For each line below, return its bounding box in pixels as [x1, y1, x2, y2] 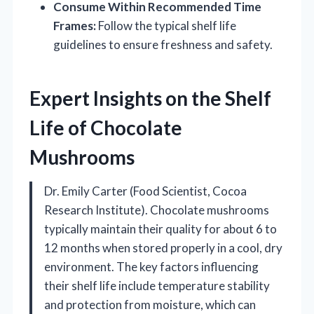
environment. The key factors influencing [44, 259, 259, 274]
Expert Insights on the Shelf [29, 86, 271, 110]
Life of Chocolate [29, 115, 182, 139]
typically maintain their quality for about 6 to [44, 221, 277, 236]
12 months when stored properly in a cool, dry [44, 240, 282, 255]
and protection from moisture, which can [44, 296, 256, 312]
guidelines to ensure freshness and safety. [53, 36, 273, 52]
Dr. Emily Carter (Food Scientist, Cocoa [44, 183, 247, 198]
